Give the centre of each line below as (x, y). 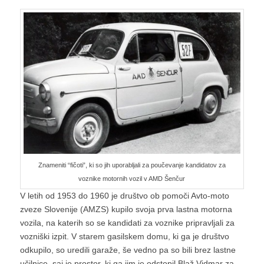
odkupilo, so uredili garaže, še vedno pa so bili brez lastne (128, 250)
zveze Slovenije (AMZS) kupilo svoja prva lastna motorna (126, 209)
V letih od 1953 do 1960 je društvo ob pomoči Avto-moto (124, 196)
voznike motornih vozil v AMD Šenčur (132, 179)
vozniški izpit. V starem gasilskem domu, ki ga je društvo (124, 237)
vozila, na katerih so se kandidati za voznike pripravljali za (127, 223)
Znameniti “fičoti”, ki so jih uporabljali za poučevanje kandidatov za (132, 165)
